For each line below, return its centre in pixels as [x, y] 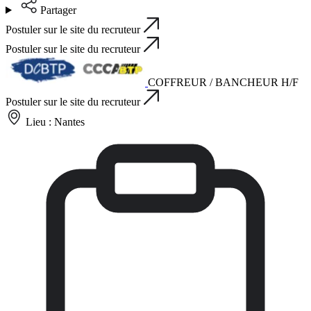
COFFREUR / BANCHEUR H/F [223, 82]
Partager [58, 10]
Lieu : [40, 121]
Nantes [69, 121]
